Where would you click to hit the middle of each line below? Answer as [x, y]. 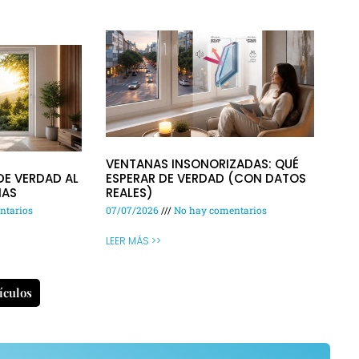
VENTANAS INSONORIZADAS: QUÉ [202, 164]
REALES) [129, 193]
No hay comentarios [219, 210]
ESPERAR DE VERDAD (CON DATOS [206, 179]
